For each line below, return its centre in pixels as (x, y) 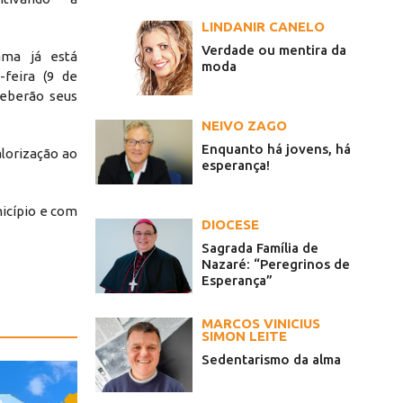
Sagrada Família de (260, 248)
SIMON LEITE (244, 336)
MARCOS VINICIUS (261, 324)
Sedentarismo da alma (271, 360)
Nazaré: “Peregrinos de (276, 264)
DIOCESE (230, 225)
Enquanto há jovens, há (276, 149)
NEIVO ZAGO (244, 126)
